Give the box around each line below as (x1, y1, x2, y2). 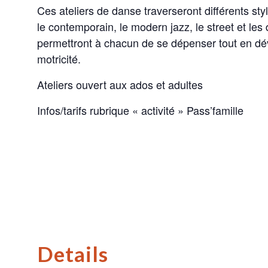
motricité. (37, 51, 81, 66)
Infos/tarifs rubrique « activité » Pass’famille (37, 102, 243, 118)
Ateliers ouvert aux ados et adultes (37, 77, 203, 92)
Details (37, 241, 108, 267)
